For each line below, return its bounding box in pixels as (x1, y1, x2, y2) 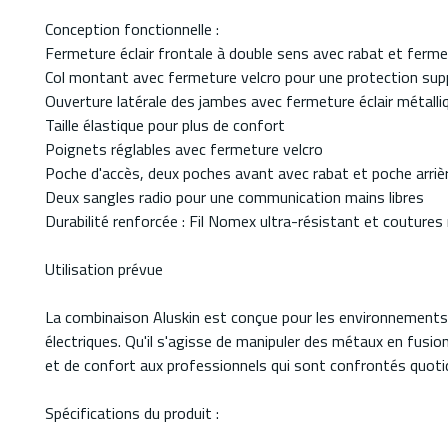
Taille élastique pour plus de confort (45, 113, 285, 138)
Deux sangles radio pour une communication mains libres (45, 185, 424, 210)
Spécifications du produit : (45, 401, 219, 426)
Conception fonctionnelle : (45, 17, 219, 42)
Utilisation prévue (45, 257, 163, 282)
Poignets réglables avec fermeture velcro (45, 137, 323, 162)
